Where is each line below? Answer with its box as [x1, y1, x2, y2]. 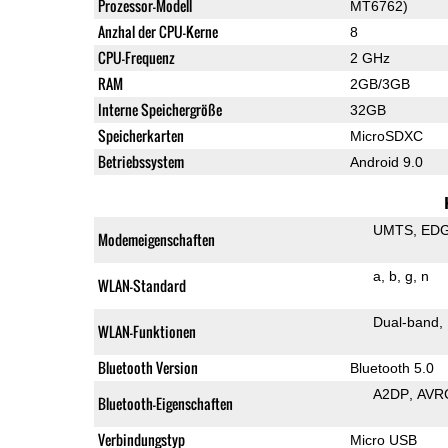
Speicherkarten [97, 124, 184, 146]
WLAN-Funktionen [97, 320, 196, 342]
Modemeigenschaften [97, 228, 215, 250]
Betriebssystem [97, 150, 184, 172]
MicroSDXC [349, 127, 423, 144]
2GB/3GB [349, 75, 410, 92]
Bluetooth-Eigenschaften [97, 392, 233, 414]
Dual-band [372, 313, 439, 330]
